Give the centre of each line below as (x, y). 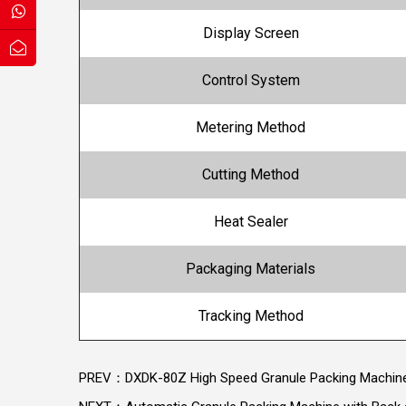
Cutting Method (251, 175)
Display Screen (251, 34)
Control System (251, 81)
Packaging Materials (251, 269)
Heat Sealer (251, 222)
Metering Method (251, 128)
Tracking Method (251, 316)
